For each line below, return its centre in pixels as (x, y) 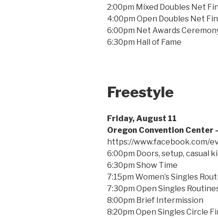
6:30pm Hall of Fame (144, 42)
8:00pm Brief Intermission (155, 200)
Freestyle (140, 92)
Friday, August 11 (142, 118)
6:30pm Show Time (142, 165)
